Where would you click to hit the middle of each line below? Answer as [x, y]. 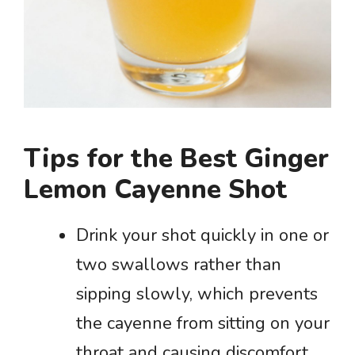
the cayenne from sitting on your [203, 323]
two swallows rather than [179, 264]
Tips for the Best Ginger [176, 158]
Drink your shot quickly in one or [202, 235]
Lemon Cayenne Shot [155, 189]
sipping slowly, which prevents [197, 294]
